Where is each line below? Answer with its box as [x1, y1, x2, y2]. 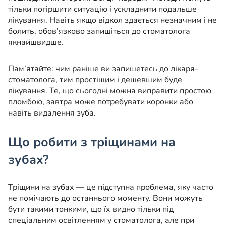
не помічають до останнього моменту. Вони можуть [8, 193, 203, 204]
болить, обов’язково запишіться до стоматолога [8, 26, 190, 37]
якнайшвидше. [8, 37, 64, 48]
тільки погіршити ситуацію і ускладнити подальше [8, 4, 197, 15]
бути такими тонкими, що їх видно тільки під [8, 204, 174, 215]
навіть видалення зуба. [8, 107, 96, 119]
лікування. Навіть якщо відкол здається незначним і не [8, 15, 217, 26]
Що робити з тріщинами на [8, 134, 176, 151]
